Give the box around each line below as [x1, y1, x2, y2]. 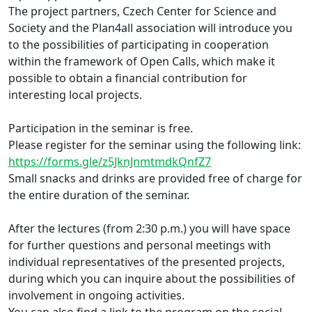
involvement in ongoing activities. [8, 287, 185, 303]
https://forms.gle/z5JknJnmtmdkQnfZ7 [8, 153, 211, 169]
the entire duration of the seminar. [8, 187, 189, 203]
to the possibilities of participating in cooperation [8, 36, 269, 52]
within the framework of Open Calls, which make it [8, 53, 275, 69]
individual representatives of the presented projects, [8, 253, 285, 270]
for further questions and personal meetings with [8, 237, 271, 253]
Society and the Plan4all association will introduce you [8, 19, 292, 36]
